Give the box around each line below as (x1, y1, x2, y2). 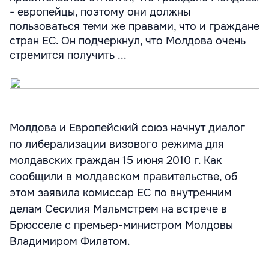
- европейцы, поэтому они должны (10, 5, 190, 19)
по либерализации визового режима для (10, 138, 224, 151)
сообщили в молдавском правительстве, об (10, 170, 237, 183)
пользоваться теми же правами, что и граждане (10, 20, 259, 33)
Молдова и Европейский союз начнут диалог (10, 121, 245, 134)
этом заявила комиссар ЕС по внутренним (10, 186, 232, 199)
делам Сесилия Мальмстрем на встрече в (10, 202, 227, 216)
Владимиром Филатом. (10, 235, 130, 248)
